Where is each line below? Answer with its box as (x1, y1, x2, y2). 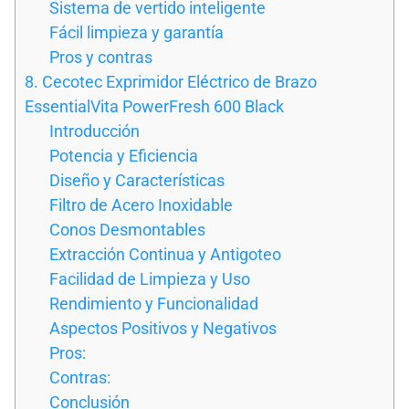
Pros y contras (49, 47, 152, 67)
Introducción (49, 121, 140, 141)
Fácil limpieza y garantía (49, 22, 224, 42)
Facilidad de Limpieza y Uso (49, 268, 250, 288)
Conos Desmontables (49, 219, 205, 239)
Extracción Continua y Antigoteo (49, 244, 281, 264)
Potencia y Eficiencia (49, 145, 198, 165)
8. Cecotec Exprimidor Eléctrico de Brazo (25, 71, 317, 91)
